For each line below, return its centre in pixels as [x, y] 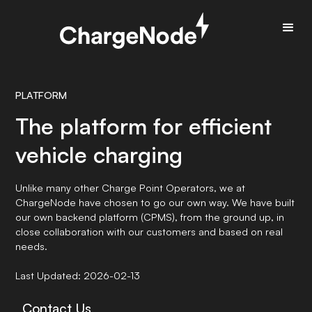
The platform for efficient [144, 126]
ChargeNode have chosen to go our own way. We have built [155, 202]
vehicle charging [99, 155]
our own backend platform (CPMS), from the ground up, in [150, 217]
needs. [32, 246]
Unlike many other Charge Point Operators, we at [131, 187]
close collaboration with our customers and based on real [149, 231]
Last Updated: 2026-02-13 [78, 275]
